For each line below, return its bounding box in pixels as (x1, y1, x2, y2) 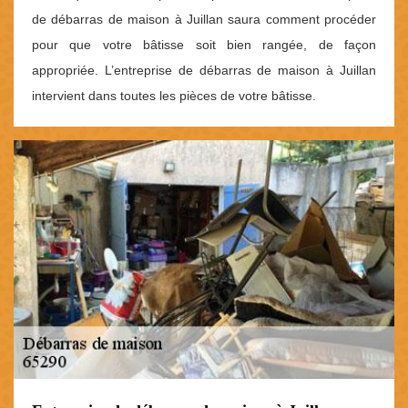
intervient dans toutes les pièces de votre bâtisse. (32, 88, 316, 104)
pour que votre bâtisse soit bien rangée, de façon (32, 37, 376, 53)
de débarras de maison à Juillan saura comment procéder (32, 12, 376, 27)
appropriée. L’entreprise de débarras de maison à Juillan (32, 63, 376, 78)
